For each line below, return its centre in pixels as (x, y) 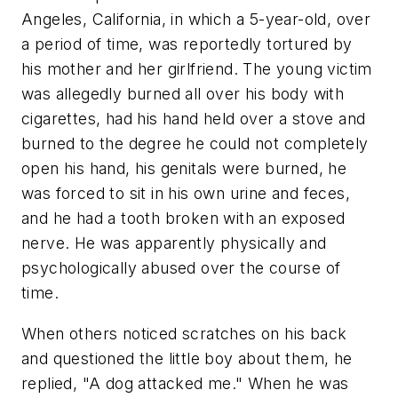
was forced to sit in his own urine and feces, (186, 194)
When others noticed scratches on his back (184, 333)
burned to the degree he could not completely (195, 144)
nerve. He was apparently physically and (174, 243)
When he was (296, 383)
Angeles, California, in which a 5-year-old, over (196, 20)
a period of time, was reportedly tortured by (187, 44)
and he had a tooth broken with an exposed (183, 219)
